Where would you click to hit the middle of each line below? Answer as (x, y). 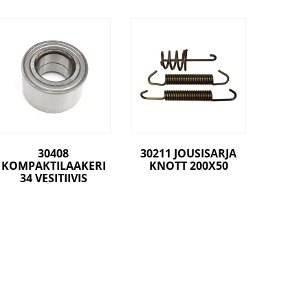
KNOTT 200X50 (188, 165)
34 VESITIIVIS (53, 178)
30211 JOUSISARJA (189, 153)
